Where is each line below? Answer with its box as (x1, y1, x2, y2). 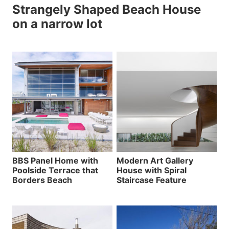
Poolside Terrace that (12, 165, 98, 175)
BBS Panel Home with (12, 155, 98, 166)
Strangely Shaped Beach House (12, 2, 201, 17)
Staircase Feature (117, 174, 187, 185)
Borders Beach (12, 174, 72, 185)
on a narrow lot (12, 16, 102, 31)
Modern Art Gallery (117, 155, 193, 166)
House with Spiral (117, 165, 187, 175)
